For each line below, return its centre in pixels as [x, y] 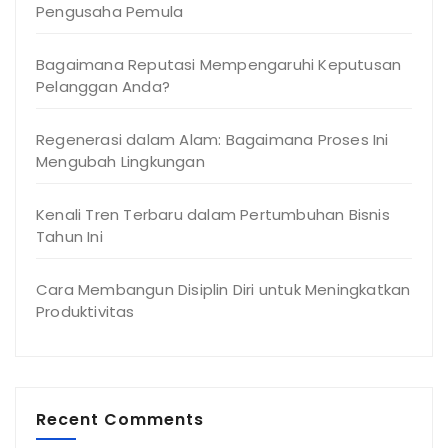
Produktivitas [85, 311]
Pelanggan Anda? [103, 86]
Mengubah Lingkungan [120, 161]
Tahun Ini [69, 236]
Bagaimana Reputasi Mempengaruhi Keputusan [219, 64]
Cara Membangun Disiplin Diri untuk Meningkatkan [223, 289]
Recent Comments [120, 419]
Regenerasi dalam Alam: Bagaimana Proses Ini [212, 139]
